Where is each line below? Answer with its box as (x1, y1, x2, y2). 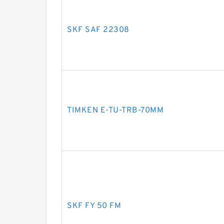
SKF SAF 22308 (67, 25, 129, 35)
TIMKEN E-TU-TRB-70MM (67, 105, 163, 115)
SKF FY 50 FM (67, 201, 121, 211)
